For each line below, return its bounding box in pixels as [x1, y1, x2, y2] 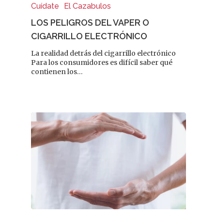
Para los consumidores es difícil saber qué [31, 58, 172, 67]
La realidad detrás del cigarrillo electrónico [31, 49, 176, 58]
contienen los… [31, 67, 83, 76]
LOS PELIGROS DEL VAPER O [31, 17, 149, 28]
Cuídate [31, 1, 59, 11]
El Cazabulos [64, 1, 111, 11]
